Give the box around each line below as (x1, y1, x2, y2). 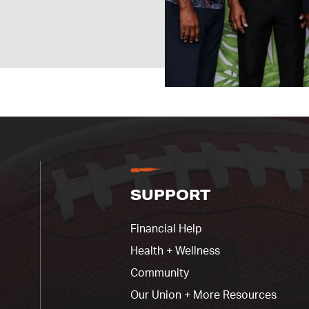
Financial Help (130, 223, 202, 235)
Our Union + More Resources (130, 290, 277, 301)
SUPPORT (130, 186, 210, 204)
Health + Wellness (130, 246, 220, 257)
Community (130, 268, 189, 279)
